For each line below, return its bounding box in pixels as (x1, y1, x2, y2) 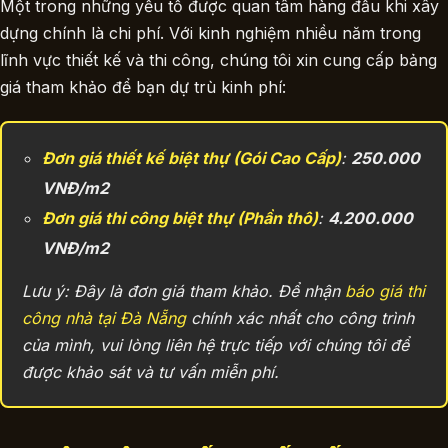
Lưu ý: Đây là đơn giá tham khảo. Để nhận (22, 281, 345, 301)
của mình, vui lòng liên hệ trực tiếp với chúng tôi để (22, 335, 409, 355)
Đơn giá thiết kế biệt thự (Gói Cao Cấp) (42, 148, 341, 168)
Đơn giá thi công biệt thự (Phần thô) (42, 208, 318, 228)
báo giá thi (345, 281, 425, 301)
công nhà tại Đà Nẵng (22, 308, 186, 328)
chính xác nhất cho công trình (186, 308, 414, 328)
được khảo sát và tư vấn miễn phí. (22, 362, 279, 382)
